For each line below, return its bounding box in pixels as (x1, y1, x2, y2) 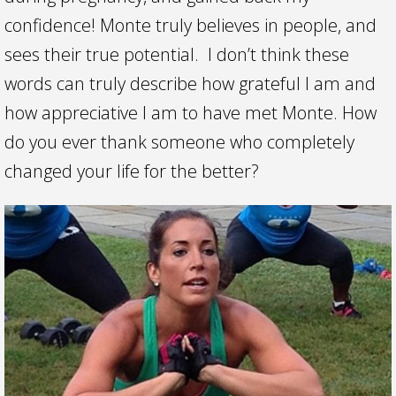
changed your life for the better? (4, 159, 259, 183)
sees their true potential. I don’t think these (4, 42, 349, 66)
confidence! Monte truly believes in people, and (4, 13, 377, 37)
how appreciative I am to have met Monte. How (4, 101, 377, 125)
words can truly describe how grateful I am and (4, 72, 376, 95)
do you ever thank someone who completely (4, 130, 354, 154)
